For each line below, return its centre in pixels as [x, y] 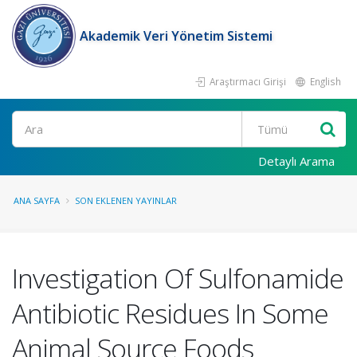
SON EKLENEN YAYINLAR [126, 200]
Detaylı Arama [296, 161]
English [324, 81]
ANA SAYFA [37, 200]
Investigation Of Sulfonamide [178, 278]
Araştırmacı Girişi [247, 81]
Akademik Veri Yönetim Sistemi [176, 36]
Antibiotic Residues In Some [170, 313]
